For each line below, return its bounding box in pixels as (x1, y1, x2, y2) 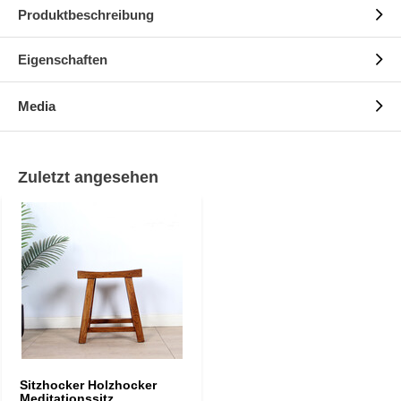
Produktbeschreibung (18, 7, 154, 22)
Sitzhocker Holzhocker (20, 378, 157, 392)
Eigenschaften (18, 52, 107, 67)
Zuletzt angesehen (18, 168, 158, 186)
